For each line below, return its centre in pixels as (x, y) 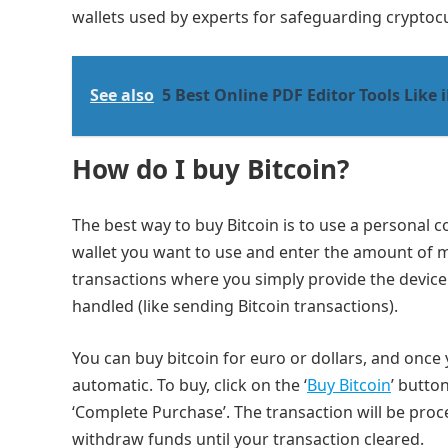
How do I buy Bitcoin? (210, 169)
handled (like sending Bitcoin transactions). (235, 306)
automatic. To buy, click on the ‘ (189, 385)
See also (122, 95)
